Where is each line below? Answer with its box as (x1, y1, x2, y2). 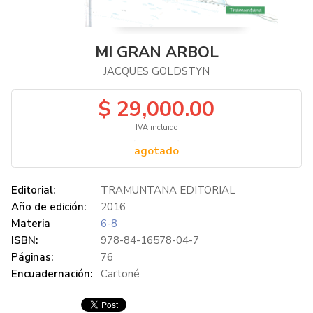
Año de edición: (11, 200, 86, 214)
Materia (11, 217, 50, 231)
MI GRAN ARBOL (94, 42, 219, 63)
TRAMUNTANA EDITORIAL (101, 183, 235, 197)
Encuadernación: (11, 267, 92, 281)
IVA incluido (136, 122, 177, 133)
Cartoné (101, 267, 140, 281)
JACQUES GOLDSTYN (103, 64, 210, 78)
